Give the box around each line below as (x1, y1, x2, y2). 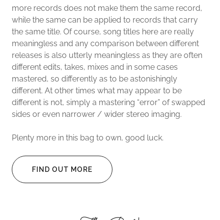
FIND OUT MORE (32, 165, 92, 173)
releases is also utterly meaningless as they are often (12, 51, 202, 60)
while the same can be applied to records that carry (12, 15, 198, 25)
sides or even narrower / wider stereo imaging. (12, 110, 182, 119)
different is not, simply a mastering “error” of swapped (12, 98, 205, 107)
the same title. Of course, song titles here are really (12, 27, 194, 36)
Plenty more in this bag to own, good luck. (12, 133, 164, 142)
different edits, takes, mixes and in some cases (12, 62, 178, 72)
